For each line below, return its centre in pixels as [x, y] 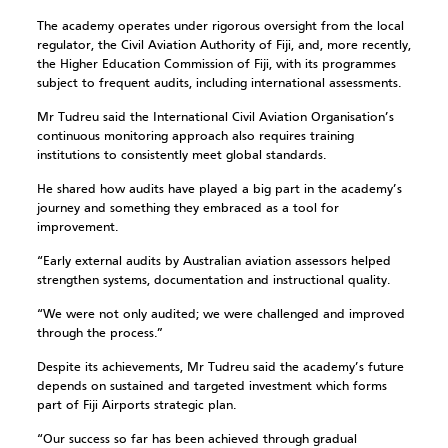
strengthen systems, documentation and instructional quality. [213, 280]
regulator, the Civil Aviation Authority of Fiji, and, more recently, [223, 45]
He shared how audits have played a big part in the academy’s [219, 189]
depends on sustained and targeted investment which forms [211, 386]
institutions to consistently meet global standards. [181, 155]
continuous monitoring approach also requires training [195, 136]
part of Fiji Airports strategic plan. [136, 405]
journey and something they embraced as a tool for [187, 208]
